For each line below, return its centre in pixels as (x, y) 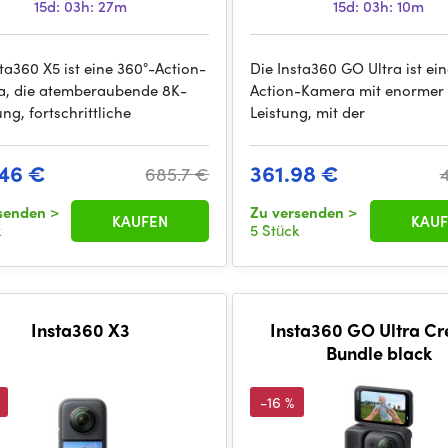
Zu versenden (299, 212)
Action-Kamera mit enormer (347, 90)
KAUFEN (140, 221)
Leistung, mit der (308, 112)
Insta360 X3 (81, 329)
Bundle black (378, 352)
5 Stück (275, 230)
